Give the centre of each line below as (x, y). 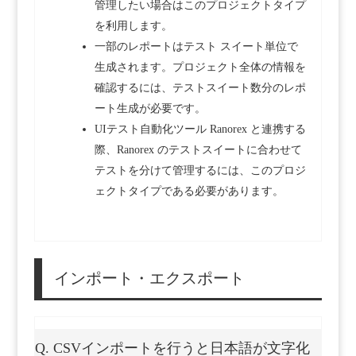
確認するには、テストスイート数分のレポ (200, 88)
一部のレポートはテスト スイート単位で (196, 47)
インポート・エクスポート (149, 279)
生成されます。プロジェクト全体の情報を (200, 68)
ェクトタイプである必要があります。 (189, 192)
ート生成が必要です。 (150, 109)
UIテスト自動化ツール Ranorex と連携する (200, 130)
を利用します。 (133, 26)
